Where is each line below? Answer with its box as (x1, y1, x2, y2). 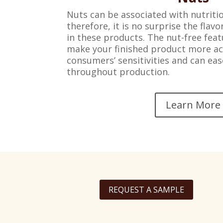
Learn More (166, 98, 221, 111)
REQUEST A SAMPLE (108, 184, 184, 195)
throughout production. (67, 66, 170, 78)
